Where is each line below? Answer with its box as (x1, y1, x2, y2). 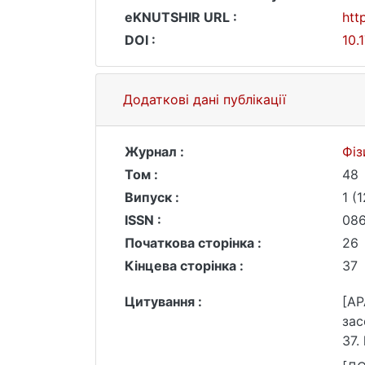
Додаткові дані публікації (123, 91, 286, 108)
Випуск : (125, 189, 179, 205)
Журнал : (125, 143, 184, 160)
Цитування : (125, 293, 202, 310)
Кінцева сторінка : (125, 257, 244, 274)
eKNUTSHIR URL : (125, 9, 237, 25)
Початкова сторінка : (125, 235, 262, 251)
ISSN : (125, 212, 161, 228)
